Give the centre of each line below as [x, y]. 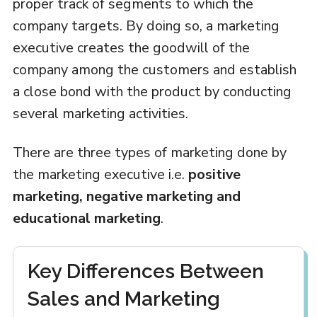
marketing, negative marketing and [126, 196]
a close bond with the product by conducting [152, 91]
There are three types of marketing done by [149, 152]
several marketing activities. [100, 113]
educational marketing [86, 218]
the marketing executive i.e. [100, 174]
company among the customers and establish [154, 69]
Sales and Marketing [123, 299]
